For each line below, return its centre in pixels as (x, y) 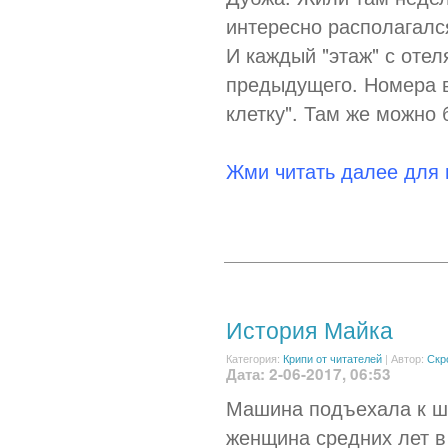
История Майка (309, 329)
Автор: (409, 358)
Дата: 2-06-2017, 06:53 (308, 374)
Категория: (254, 358)
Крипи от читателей (332, 358)
